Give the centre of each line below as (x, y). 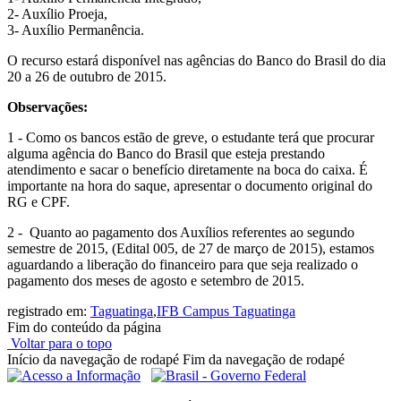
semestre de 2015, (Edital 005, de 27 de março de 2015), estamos (191, 249)
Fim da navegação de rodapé (264, 360)
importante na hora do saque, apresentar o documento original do (190, 186)
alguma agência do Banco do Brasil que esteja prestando (166, 154)
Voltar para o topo (60, 344)
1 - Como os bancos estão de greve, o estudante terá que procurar (191, 138)
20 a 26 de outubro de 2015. (87, 77)
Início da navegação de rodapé (93, 360)
